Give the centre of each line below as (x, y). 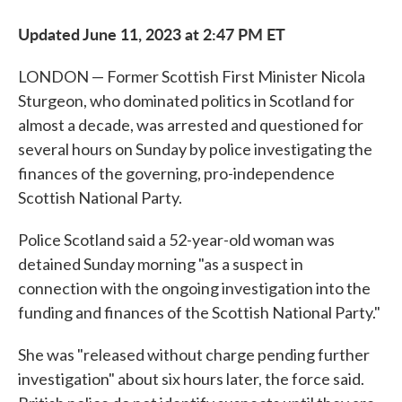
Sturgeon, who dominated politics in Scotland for (186, 100)
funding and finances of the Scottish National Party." (199, 312)
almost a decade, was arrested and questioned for (191, 125)
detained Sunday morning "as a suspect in (161, 264)
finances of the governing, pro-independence (176, 173)
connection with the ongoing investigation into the (194, 288)
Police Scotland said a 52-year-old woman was (176, 240)
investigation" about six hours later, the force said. (191, 379)
